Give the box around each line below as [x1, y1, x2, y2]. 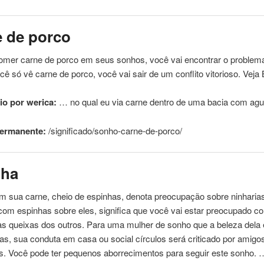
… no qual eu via [57, 95, 126, 108]
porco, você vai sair [69, 67, 150, 80]
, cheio [47, 189, 75, 202]
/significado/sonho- [46, 124, 121, 137]
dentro [147, 95, 177, 108]
